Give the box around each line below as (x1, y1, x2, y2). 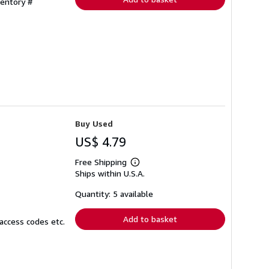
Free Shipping (75, 157, 127, 168)
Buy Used (75, 118, 113, 129)
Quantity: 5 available (75, 189, 153, 199)
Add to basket (123, 214, 177, 225)
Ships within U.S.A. (75, 168, 145, 179)
